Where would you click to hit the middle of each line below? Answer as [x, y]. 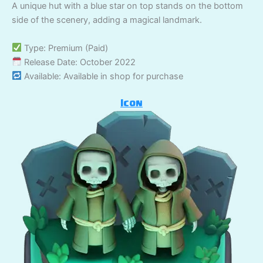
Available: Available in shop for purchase [102, 76]
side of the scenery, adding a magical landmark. [107, 20]
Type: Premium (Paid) [65, 48]
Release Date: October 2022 [78, 62]
